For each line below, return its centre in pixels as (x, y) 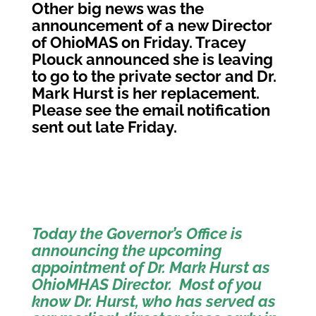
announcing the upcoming (126, 250)
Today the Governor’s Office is (137, 233)
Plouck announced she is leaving (152, 59)
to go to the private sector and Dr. (154, 76)
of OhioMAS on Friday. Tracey (138, 42)
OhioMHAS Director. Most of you (146, 284)
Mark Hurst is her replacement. (145, 93)
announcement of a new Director (152, 25)
